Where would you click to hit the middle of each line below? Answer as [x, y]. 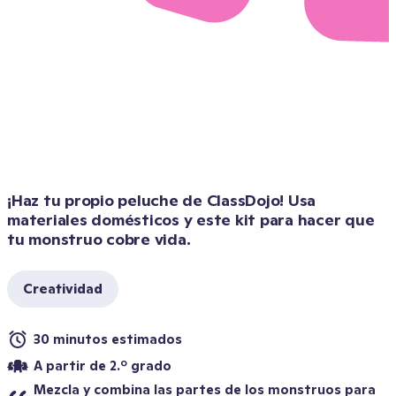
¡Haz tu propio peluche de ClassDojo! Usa [161, 200]
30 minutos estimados [108, 339]
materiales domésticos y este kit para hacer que [191, 220]
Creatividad [63, 289]
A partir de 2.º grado [103, 366]
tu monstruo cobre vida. [99, 239]
